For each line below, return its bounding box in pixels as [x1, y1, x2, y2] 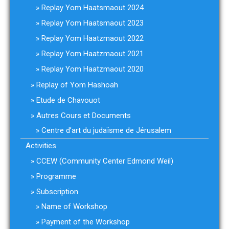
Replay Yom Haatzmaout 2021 [41, 49, 144, 58]
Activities [26, 141, 56, 150]
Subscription [36, 187, 78, 196]
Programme [36, 172, 76, 181]
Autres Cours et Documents [36, 111, 131, 120]
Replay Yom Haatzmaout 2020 [41, 64, 144, 74]
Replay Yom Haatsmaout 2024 [41, 3, 144, 12]
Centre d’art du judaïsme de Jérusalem [41, 126, 171, 135]
